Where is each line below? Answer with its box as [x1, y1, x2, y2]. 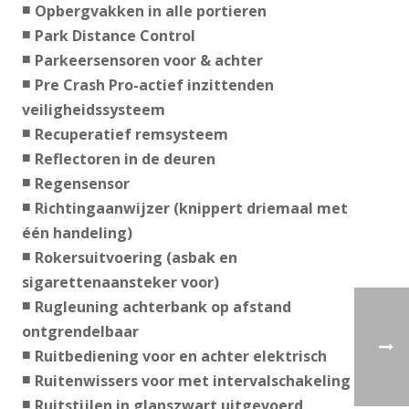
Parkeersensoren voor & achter [34, 50, 263, 71]
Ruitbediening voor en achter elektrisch [34, 346, 327, 367]
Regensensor [34, 173, 130, 194]
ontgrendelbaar [21, 321, 139, 342]
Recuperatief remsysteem [34, 124, 228, 145]
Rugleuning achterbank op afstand [34, 297, 291, 318]
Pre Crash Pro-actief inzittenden [34, 75, 274, 96]
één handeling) [21, 223, 132, 244]
